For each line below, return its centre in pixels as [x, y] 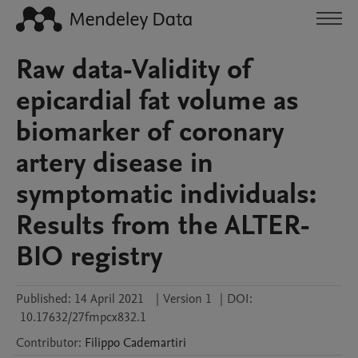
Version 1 [187, 299]
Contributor [47, 343]
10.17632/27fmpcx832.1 [83, 317]
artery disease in [115, 163]
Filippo [102, 343]
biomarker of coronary [150, 132]
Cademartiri [155, 343]
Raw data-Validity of [134, 70]
